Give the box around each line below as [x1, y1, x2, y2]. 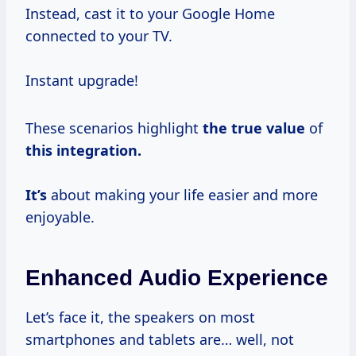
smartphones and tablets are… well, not [25, 329, 294, 349]
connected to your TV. [25, 25, 172, 45]
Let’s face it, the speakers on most [25, 307, 255, 327]
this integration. [25, 140, 141, 160]
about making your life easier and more [47, 184, 318, 204]
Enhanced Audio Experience [25, 265, 328, 290]
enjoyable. [25, 207, 95, 226]
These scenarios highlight [25, 118, 203, 137]
